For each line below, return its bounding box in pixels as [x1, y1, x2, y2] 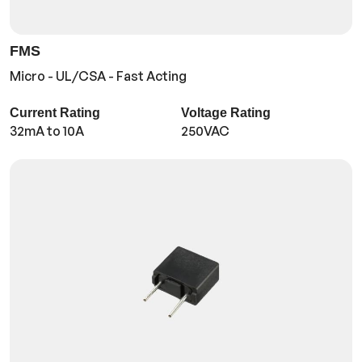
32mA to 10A [10, 123, 84, 140]
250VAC [180, 123, 229, 140]
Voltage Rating [180, 106, 271, 120]
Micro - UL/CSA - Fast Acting [10, 68, 187, 85]
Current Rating [10, 106, 100, 120]
